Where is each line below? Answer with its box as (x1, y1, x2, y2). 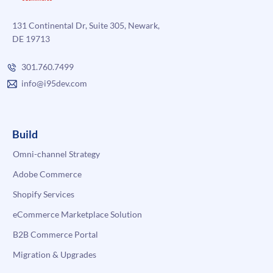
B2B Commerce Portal (13, 229, 98, 239)
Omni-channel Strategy (13, 148, 100, 159)
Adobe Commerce (13, 168, 82, 179)
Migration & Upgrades (13, 249, 96, 260)
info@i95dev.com (21, 77, 87, 88)
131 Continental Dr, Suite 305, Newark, (12, 19, 160, 30)
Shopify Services (13, 188, 74, 199)
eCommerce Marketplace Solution (13, 208, 142, 219)
